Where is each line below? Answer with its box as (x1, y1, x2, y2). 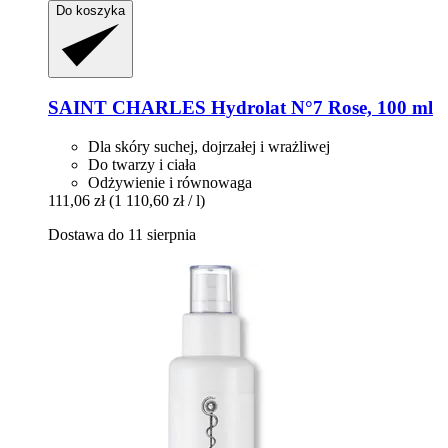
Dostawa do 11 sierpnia (48, 225, 196, 243)
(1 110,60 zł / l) (109, 191, 205, 209)
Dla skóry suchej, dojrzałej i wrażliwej (88, 137, 330, 155)
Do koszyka (56, 3, 125, 19)
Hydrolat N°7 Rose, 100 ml (206, 97, 433, 119)
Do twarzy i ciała (88, 155, 196, 173)
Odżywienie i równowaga (88, 173, 252, 191)
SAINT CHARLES (48, 97, 206, 119)
